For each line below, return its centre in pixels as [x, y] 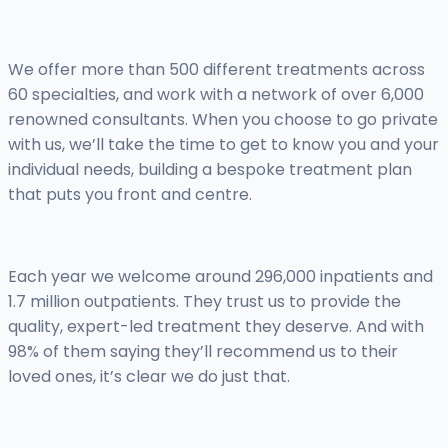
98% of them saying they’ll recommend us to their [203, 352]
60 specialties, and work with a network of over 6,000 [216, 95]
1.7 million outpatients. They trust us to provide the [204, 302]
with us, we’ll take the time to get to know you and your [223, 145]
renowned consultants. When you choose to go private [223, 120]
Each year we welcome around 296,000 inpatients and [220, 277]
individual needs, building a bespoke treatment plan [210, 170]
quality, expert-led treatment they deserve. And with [216, 327]
